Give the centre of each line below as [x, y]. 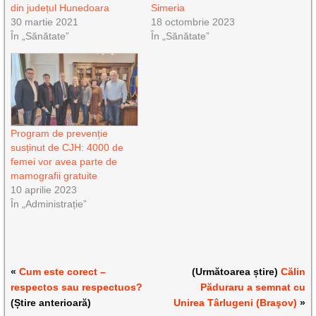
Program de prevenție [60, 133]
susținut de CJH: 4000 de [67, 147]
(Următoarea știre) [236, 271]
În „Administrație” [49, 203]
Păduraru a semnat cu [253, 287]
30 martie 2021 [45, 22]
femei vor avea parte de [64, 161]
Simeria [168, 7]
